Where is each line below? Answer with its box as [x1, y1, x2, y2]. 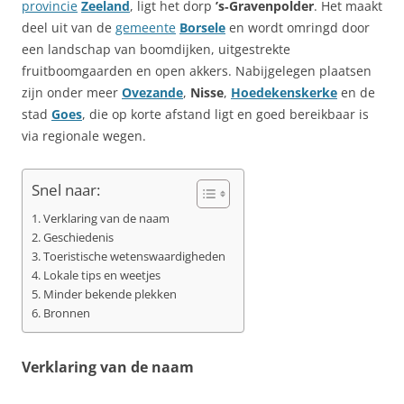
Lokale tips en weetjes [42, 267, 161, 283]
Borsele [179, 18, 225, 36]
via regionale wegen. [22, 126, 146, 144]
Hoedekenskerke [231, 83, 337, 101]
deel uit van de [22, 18, 115, 36]
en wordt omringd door [225, 18, 370, 36]
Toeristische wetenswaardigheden [42, 248, 225, 264]
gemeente [115, 18, 176, 36]
